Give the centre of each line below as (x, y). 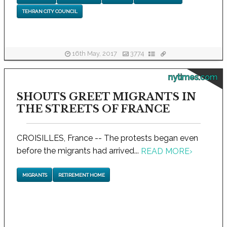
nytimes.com (193, 77)
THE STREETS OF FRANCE (93, 109)
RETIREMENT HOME (81, 175)
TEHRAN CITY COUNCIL (50, 11)
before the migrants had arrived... (79, 151)
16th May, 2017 (95, 54)
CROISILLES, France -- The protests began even (107, 138)
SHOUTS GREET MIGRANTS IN (106, 97)
